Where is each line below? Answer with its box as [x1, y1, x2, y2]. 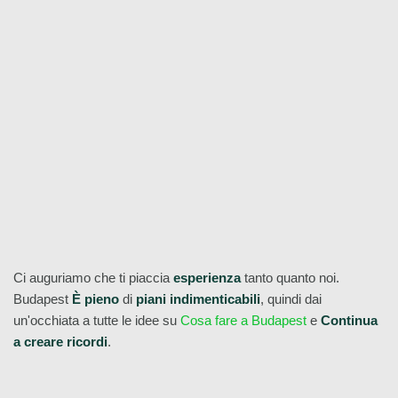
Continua [321, 313, 378, 328]
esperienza [173, 270, 241, 285]
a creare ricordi [13, 334, 107, 349]
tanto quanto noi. [241, 270, 339, 285]
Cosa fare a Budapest [180, 313, 306, 328]
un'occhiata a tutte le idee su [13, 313, 180, 328]
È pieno [72, 291, 119, 306]
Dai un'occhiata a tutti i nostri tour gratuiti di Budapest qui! [13, 190, 342, 205]
